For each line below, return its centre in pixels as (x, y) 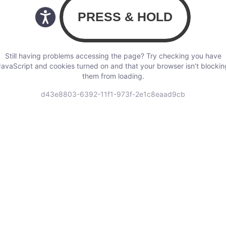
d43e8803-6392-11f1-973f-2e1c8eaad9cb (113, 94)
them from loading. (113, 76)
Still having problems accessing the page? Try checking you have (113, 56)
